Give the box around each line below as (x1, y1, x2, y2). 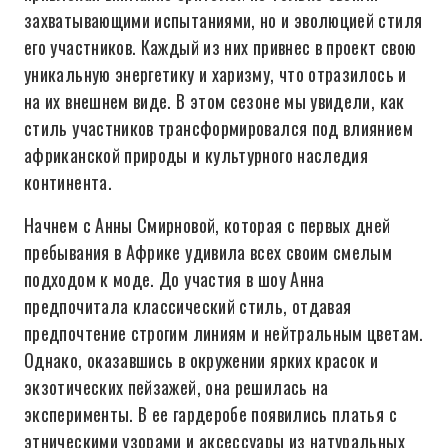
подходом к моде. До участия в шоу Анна (24, 266, 325, 292)
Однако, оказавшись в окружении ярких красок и (24, 347, 379, 373)
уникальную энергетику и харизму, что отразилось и (24, 61, 407, 87)
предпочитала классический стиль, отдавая (24, 293, 352, 319)
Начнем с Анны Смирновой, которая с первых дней (24, 212, 391, 238)
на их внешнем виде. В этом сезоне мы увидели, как (24, 88, 405, 114)
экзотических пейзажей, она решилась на (24, 374, 329, 400)
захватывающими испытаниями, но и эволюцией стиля (24, 7, 423, 33)
